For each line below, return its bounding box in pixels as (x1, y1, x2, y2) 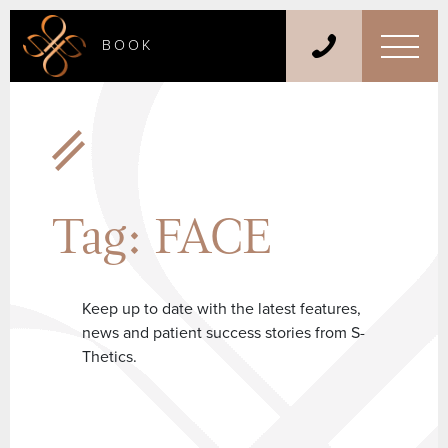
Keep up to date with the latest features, (82, 299, 362, 319)
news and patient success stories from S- (82, 323, 366, 343)
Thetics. (82, 347, 138, 367)
